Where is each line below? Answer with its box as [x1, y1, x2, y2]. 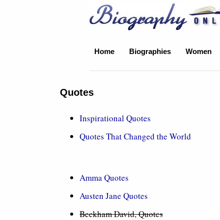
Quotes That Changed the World [80, 131, 191, 142]
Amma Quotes [80, 172, 129, 183]
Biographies [129, 47, 171, 55]
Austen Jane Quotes [80, 190, 148, 201]
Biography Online [89, 8, 189, 22]
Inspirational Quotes [80, 112, 151, 124]
